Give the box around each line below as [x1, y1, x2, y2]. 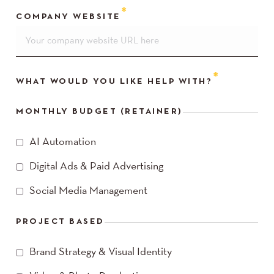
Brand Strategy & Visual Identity [29, 247, 172, 258]
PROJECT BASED [16, 218, 105, 226]
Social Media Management [29, 186, 148, 197]
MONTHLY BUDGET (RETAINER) [16, 108, 183, 116]
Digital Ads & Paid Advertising [29, 161, 164, 172]
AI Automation [29, 137, 97, 148]
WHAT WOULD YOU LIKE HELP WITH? [16, 78, 213, 86]
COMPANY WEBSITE [16, 13, 121, 21]
